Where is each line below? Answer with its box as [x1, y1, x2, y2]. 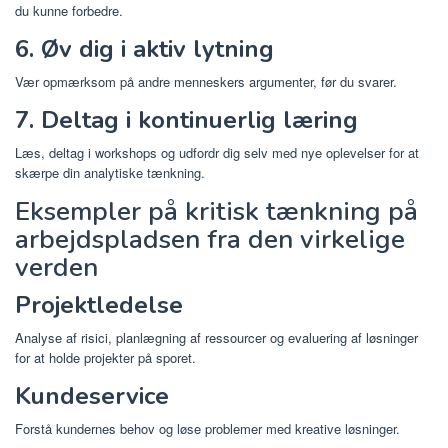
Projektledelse [15, 288, 183, 321]
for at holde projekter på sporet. [15, 347, 196, 367]
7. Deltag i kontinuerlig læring [15, 103, 358, 136]
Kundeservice [15, 379, 169, 412]
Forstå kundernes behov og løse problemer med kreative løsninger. [15, 418, 400, 438]
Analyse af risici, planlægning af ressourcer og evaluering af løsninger [15, 327, 418, 347]
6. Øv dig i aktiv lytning [15, 32, 274, 65]
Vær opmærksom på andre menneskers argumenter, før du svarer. [15, 71, 397, 91]
